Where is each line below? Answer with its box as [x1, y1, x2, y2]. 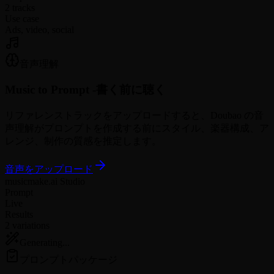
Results [5, 209, 33, 220]
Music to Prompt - [5, 83, 96, 97]
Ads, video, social [5, 24, 74, 35]
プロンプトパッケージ [20, 254, 117, 265]
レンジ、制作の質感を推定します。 [5, 136, 161, 147]
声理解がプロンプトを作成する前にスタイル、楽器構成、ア [5, 123, 269, 134]
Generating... [20, 237, 70, 248]
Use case [5, 13, 39, 24]
